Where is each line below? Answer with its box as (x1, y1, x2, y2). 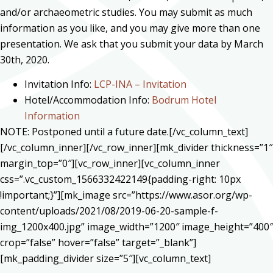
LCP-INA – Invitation (94, 77, 186, 91)
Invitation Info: (24, 77, 94, 91)
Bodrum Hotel (152, 93, 216, 107)
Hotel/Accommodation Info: (24, 93, 152, 107)
